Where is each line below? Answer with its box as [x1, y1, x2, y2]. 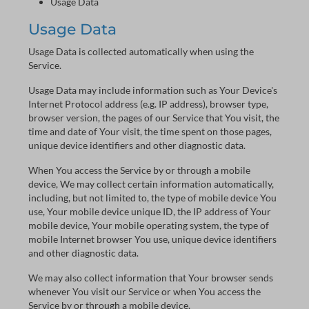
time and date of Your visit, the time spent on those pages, [28, 126, 272, 137]
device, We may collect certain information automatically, [28, 178, 274, 190]
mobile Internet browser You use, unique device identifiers [28, 233, 277, 245]
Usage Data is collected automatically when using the [28, 46, 254, 57]
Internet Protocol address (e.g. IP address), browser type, [28, 98, 268, 110]
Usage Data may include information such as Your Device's [28, 84, 277, 96]
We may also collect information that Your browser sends [28, 272, 273, 283]
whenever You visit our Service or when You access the [28, 286, 261, 297]
